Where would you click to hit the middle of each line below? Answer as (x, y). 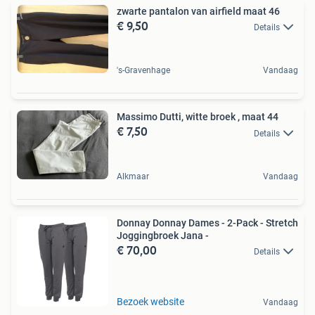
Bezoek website (150, 301)
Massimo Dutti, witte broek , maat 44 (260, 117)
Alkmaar (133, 176)
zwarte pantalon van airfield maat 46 (198, 11)
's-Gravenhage (143, 71)
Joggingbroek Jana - (163, 235)
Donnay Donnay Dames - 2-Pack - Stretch (207, 223)
